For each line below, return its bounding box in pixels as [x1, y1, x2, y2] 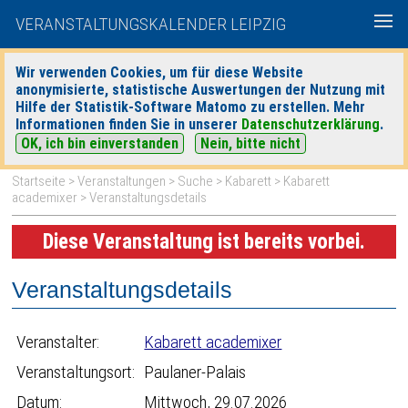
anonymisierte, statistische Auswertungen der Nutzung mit [15, 81, 385, 98]
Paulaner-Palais [144, 362, 247, 382]
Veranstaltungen [77, 173, 167, 189]
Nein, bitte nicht [200, 135, 301, 152]
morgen [253, 100, 292, 114]
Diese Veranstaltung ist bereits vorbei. [42, 229, 365, 254]
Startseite [12, 173, 66, 189]
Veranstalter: [16, 331, 100, 352]
